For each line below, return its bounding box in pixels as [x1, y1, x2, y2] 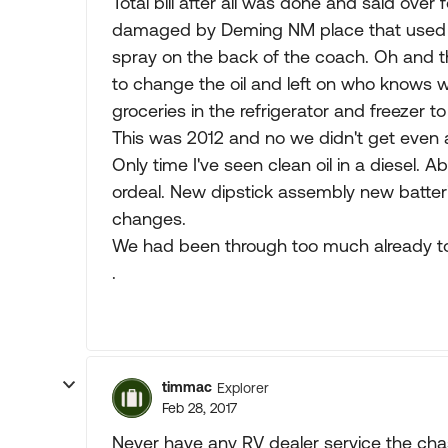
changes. [112, 208, 186, 229]
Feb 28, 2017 [162, 400, 237, 416]
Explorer [217, 379, 269, 396]
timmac [162, 379, 212, 395]
